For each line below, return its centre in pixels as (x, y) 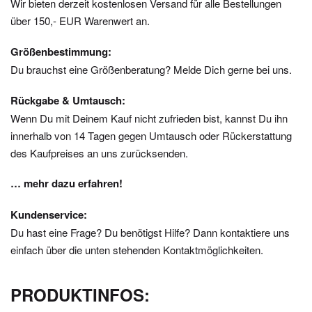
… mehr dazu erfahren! (67, 184)
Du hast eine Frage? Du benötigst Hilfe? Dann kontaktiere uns (150, 233)
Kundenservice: (49, 215)
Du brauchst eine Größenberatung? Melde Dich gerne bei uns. (151, 69)
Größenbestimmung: (61, 51)
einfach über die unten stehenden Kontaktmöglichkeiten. (137, 250)
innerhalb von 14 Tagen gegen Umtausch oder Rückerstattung (151, 135)
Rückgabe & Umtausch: (68, 100)
